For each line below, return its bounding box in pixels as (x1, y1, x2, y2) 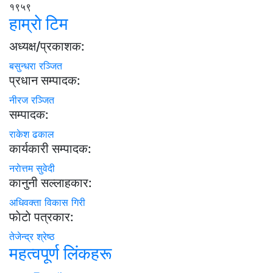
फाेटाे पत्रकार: (9, 210, 74, 225)
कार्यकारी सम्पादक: (9, 141, 91, 157)
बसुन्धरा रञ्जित (9, 60, 62, 73)
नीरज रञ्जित (9, 94, 54, 107)
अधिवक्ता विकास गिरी (9, 196, 85, 209)
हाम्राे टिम (9, 13, 68, 35)
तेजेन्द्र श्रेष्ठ (9, 230, 55, 243)
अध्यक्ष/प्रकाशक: (9, 39, 85, 54)
